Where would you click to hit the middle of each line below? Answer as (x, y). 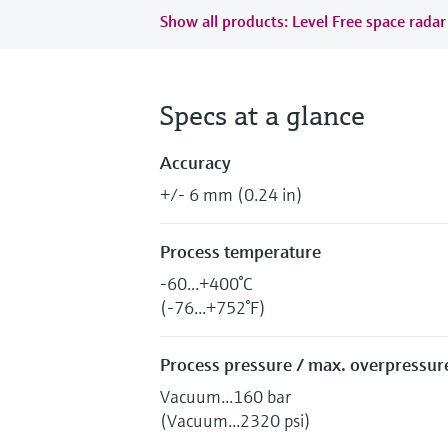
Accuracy (195, 162)
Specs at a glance (262, 115)
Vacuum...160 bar (225, 396)
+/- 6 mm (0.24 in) (231, 194)
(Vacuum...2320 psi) (235, 420)
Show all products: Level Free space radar (303, 20)
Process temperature (240, 251)
